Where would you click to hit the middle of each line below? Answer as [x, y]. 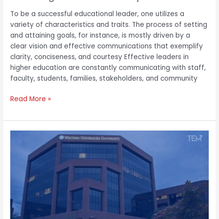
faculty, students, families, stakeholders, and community [104, 78]
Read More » [31, 99]
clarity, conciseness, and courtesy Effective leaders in [100, 57]
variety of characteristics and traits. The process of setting [109, 24]
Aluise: [20, 146]
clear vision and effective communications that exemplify [107, 46]
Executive [26, 189]
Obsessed [27, 178]
